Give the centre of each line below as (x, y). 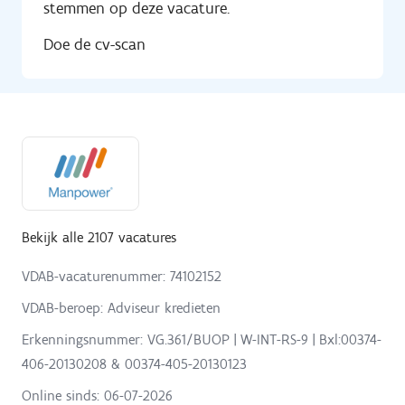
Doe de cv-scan (94, 45)
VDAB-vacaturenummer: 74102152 (122, 277)
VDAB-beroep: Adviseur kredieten (121, 308)
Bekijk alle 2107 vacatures (99, 238)
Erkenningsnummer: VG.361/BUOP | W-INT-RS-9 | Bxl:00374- (202, 340)
